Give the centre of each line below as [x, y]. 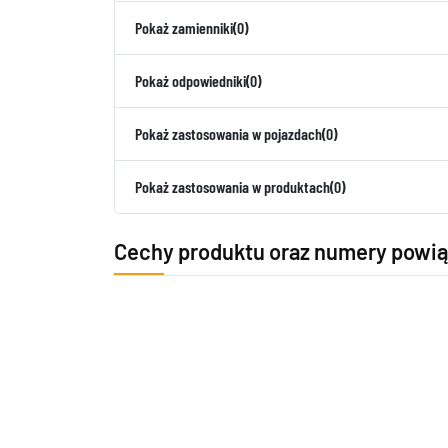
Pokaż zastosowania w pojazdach [228, 133]
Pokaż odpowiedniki [190, 80]
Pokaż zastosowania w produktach [232, 186]
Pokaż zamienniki [184, 27]
